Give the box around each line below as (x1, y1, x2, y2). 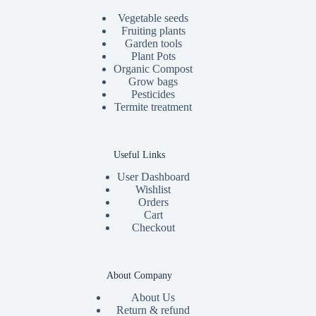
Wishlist (135, 183, 171, 196)
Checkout (131, 221, 175, 234)
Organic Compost (114, 62, 193, 75)
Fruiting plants (121, 24, 186, 37)
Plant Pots (130, 49, 176, 62)
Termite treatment (114, 100, 193, 113)
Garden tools (124, 37, 182, 49)
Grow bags (128, 75, 178, 87)
